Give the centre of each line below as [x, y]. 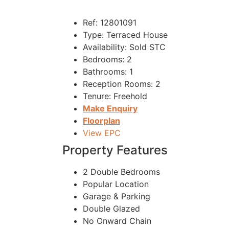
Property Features [115, 150]
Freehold [129, 96]
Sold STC [146, 47]
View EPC [102, 133]
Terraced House [136, 35]
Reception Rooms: [118, 84]
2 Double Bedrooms [121, 172]
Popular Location [116, 184]
